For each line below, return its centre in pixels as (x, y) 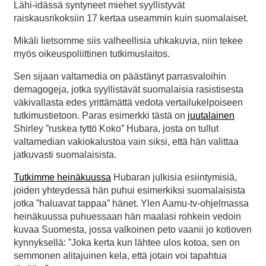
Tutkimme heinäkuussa (62, 178)
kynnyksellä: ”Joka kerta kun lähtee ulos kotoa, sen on (127, 243)
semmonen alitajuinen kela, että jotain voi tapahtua (120, 256)
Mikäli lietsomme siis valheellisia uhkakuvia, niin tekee (128, 41)
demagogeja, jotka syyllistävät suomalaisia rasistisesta (129, 90)
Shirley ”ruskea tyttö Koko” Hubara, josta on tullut (116, 129)
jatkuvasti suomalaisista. (65, 155)
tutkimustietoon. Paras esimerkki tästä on (101, 116)
